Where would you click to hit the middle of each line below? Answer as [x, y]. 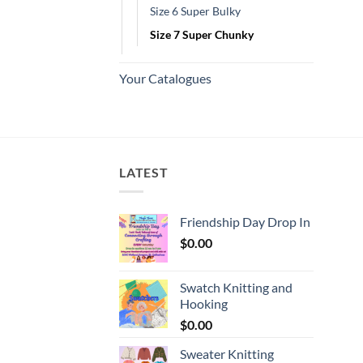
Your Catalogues [165, 78]
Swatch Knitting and [236, 288]
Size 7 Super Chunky [202, 34]
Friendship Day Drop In [245, 222]
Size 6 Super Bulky [195, 11]
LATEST [144, 172]
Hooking [204, 304]
